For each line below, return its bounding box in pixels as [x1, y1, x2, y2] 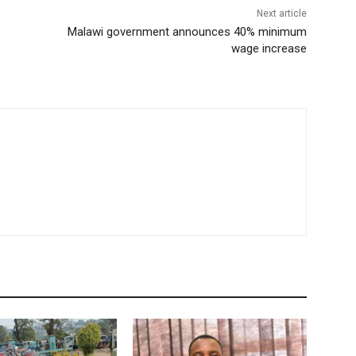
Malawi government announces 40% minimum [67, 24, 307, 39]
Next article [256, 7, 307, 19]
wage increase [230, 41, 307, 56]
